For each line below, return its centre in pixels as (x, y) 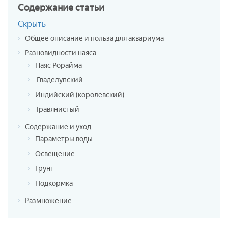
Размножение (48, 201)
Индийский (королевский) (80, 95)
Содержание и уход (58, 127)
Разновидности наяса (61, 53)
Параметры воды (64, 139)
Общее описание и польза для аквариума (94, 38)
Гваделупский (59, 80)
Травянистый (57, 109)
